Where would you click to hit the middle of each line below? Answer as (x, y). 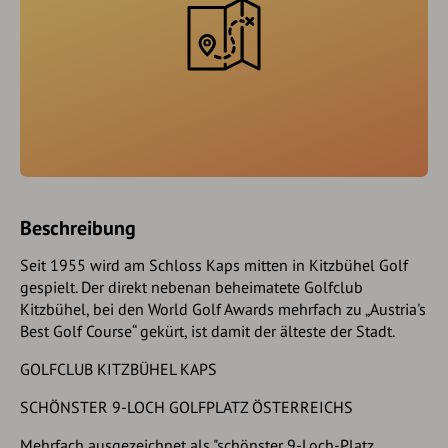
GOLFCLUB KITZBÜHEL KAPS (118, 368)
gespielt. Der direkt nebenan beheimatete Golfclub (191, 286)
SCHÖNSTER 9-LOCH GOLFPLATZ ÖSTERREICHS (186, 406)
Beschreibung (78, 227)
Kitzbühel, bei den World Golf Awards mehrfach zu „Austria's (223, 308)
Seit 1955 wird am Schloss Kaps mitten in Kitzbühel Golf (214, 264)
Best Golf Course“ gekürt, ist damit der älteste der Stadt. (207, 330)
